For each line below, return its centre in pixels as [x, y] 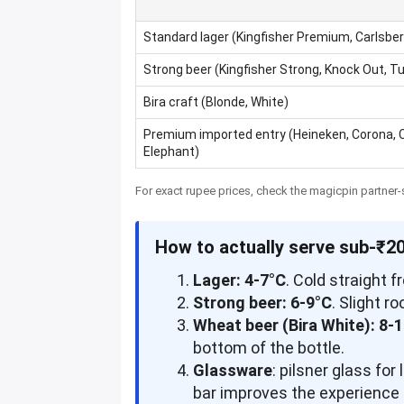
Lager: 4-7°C [240, 280]
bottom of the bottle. [269, 348]
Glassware [233, 371]
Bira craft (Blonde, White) [216, 102]
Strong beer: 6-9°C [263, 303]
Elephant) [172, 152]
